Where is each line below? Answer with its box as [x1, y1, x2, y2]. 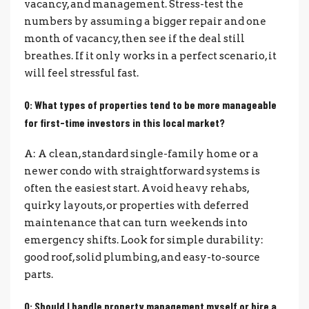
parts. [24, 268, 53, 281]
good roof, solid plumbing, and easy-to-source [24, 250, 260, 263]
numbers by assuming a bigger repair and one [24, 14, 266, 28]
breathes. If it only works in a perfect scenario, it [24, 49, 277, 62]
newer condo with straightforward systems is [24, 164, 260, 177]
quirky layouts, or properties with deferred [24, 199, 248, 212]
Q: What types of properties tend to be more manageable [24, 97, 277, 111]
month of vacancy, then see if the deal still [24, 32, 245, 45]
